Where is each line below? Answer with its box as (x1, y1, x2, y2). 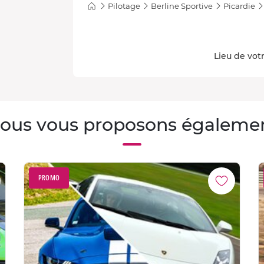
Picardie (223, 1, 255, 11)
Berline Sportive (151, 1, 213, 11)
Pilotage (108, 1, 140, 11)
